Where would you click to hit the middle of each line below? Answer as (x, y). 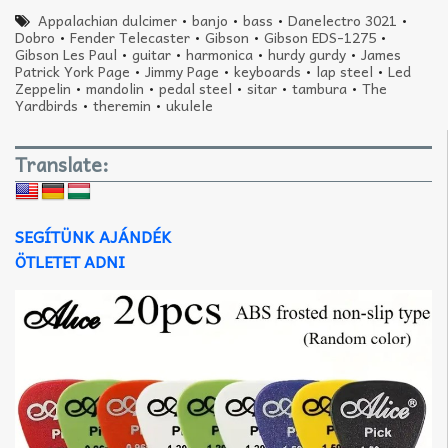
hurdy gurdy (307, 53)
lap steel (344, 70)
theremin (122, 104)
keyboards (267, 70)
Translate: (62, 165)
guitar (151, 53)
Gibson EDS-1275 (320, 36)
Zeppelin (43, 87)
